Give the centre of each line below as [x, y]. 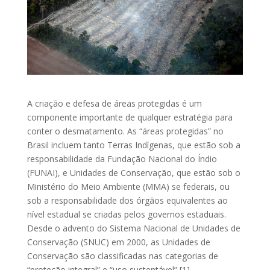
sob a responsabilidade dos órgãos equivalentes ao [127, 200]
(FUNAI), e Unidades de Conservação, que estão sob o [133, 172]
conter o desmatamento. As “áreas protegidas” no [125, 131]
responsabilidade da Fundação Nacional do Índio [122, 159]
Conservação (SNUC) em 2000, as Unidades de [118, 242]
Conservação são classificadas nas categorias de [122, 256]
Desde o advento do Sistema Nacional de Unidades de [133, 228]
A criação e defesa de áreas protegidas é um [114, 103]
